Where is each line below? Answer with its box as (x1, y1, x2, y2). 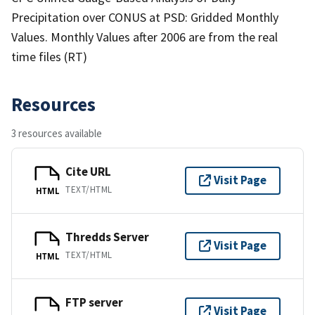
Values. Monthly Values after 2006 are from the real (11, 28, 278, 45)
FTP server (65, 295, 123, 311)
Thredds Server (65, 229, 149, 245)
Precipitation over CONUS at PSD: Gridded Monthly (11, 8, 278, 25)
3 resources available (11, 126, 102, 140)
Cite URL (65, 164, 111, 180)
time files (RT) (11, 48, 87, 65)
